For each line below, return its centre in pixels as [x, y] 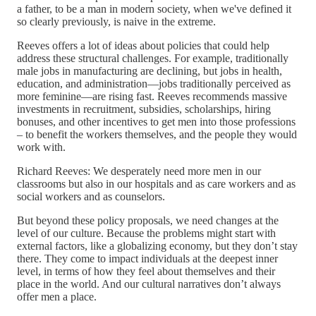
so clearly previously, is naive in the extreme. [116, 21]
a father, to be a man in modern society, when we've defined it [154, 8]
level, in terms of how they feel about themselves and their [146, 271]
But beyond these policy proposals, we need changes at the [148, 220]
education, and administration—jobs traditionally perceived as [154, 83]
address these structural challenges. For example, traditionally [153, 58]
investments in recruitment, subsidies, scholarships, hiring [144, 109]
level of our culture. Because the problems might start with [146, 233]
